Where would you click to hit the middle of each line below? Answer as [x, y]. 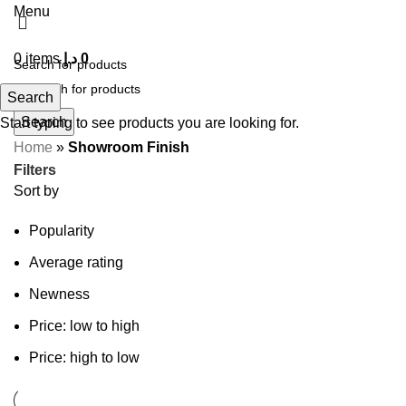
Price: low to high [84, 325]
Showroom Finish [129, 147]
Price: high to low [84, 357]
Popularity [62, 230]
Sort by [36, 190]
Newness [59, 294]
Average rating [76, 262]
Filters [35, 170]
